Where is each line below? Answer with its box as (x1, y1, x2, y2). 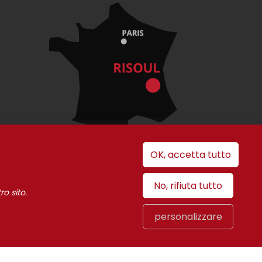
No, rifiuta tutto (154, 179, 222, 192)
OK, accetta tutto (150, 148, 231, 161)
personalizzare (154, 210, 222, 223)
